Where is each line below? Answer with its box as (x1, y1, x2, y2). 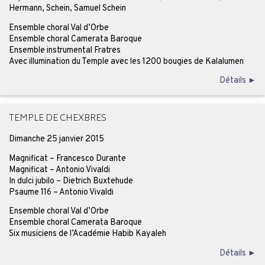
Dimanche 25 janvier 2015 (8, 134, 104, 145)
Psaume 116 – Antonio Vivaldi (8, 186, 114, 198)
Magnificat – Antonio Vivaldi (8, 164, 110, 175)
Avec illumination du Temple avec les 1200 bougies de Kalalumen (8, 56, 244, 67)
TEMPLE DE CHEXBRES (8, 111, 106, 127)
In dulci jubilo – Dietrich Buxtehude (8, 175, 133, 186)
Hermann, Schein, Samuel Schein (8, 3, 126, 14)
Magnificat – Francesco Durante (8, 153, 126, 164)
